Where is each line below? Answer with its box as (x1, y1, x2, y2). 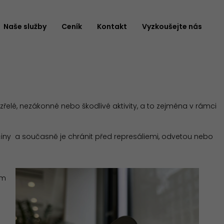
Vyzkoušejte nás (142, 21, 202, 31)
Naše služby (3, 21, 47, 31)
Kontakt (97, 21, 127, 31)
